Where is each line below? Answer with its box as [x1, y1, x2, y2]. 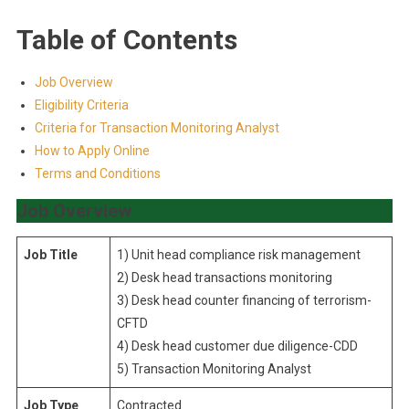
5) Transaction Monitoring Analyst [116, 362, 311, 376]
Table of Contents [16, 24, 237, 56]
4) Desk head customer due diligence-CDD [116, 339, 358, 353]
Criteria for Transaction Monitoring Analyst [34, 121, 279, 135]
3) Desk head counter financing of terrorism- [116, 293, 372, 308]
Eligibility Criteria [34, 98, 129, 112]
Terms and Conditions [34, 166, 161, 181]
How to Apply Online [34, 143, 150, 158]
